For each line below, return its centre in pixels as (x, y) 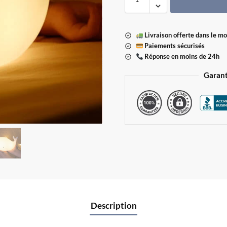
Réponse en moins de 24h (181, 56)
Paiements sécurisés (174, 46)
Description (113, 205)
